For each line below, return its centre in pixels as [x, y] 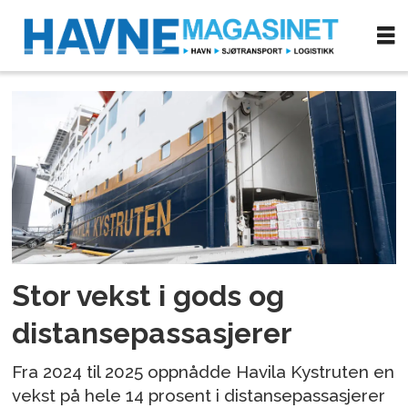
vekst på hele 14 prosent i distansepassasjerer [199, 395]
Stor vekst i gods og [148, 295]
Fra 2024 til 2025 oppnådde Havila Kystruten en [204, 371]
